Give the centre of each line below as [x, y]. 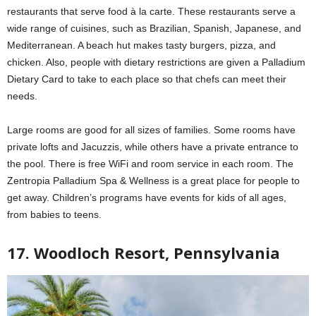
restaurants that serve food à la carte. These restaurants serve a [151, 11]
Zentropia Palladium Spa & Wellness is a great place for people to [153, 180]
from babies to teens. [54, 214]
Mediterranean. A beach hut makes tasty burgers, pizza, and [141, 45]
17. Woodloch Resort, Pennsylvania [144, 252]
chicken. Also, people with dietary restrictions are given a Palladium [156, 62]
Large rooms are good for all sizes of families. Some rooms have [151, 129]
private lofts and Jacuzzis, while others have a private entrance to [153, 146]
